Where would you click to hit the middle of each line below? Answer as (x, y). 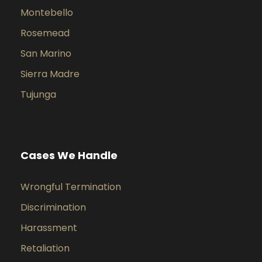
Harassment (49, 228)
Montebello (47, 13)
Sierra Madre (50, 74)
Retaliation (45, 248)
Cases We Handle (69, 155)
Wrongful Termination (71, 187)
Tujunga (38, 94)
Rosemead (45, 33)
